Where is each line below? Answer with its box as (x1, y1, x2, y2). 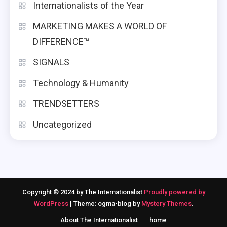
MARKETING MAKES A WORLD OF (33, 21, 167, 32)
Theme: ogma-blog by (73, 200, 141, 208)
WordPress (33, 200, 70, 208)
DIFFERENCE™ (33, 36, 89, 47)
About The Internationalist (60, 216, 138, 224)
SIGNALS (33, 57, 69, 68)
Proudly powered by (143, 188, 205, 196)
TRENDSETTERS (33, 98, 99, 109)
